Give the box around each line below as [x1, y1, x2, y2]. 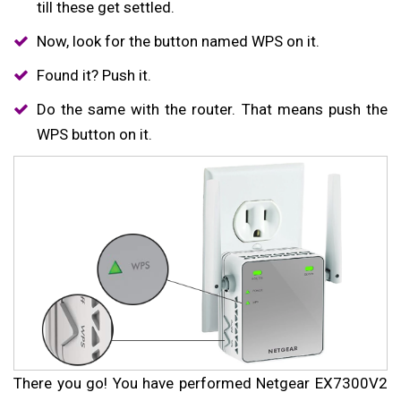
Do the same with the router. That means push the [36, 99, 388, 118]
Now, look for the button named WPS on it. [36, 31, 320, 50]
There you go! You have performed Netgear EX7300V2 [13, 373, 388, 392]
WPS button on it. [36, 124, 152, 143]
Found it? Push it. [36, 65, 151, 84]
